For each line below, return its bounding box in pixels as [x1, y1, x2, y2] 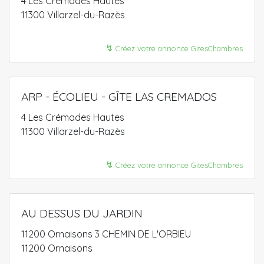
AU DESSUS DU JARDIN [21, 206, 143, 220]
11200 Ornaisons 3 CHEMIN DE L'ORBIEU [21, 227, 191, 240]
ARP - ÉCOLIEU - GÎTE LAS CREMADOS [21, 89, 217, 104]
